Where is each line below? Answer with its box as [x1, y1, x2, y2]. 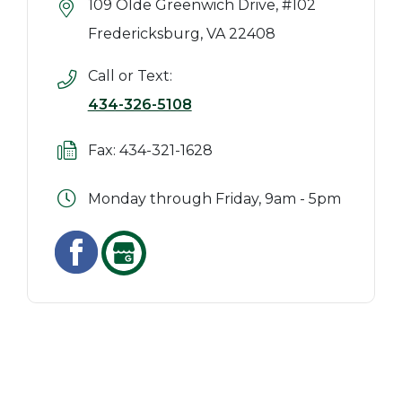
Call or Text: [87, 67, 172, 84]
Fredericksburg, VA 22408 [87, 25, 275, 42]
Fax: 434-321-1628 [87, 141, 213, 159]
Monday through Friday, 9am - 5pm [87, 190, 341, 208]
